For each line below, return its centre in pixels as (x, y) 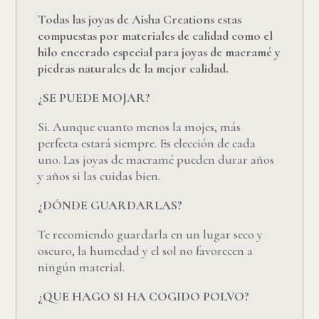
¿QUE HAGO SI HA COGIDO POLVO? (144, 296)
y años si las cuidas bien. (99, 176)
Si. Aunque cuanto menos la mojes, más (140, 126)
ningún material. (82, 267)
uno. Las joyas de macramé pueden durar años (156, 159)
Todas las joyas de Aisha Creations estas (140, 19)
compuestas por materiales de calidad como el (156, 35)
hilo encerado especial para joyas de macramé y (159, 52)
